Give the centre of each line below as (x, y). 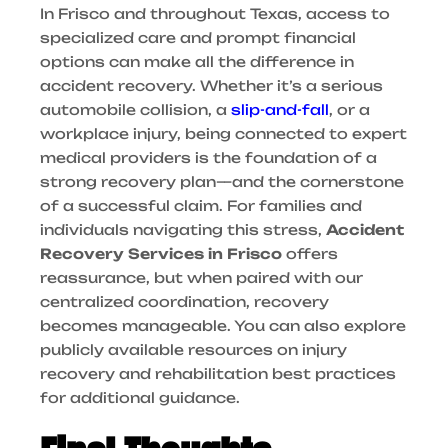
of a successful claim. (131, 206)
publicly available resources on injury (193, 350)
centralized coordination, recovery (184, 302)
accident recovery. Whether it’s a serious (211, 86)
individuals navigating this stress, (183, 230)
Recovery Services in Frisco (161, 254)
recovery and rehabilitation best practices (218, 374)
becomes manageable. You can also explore (223, 326)
